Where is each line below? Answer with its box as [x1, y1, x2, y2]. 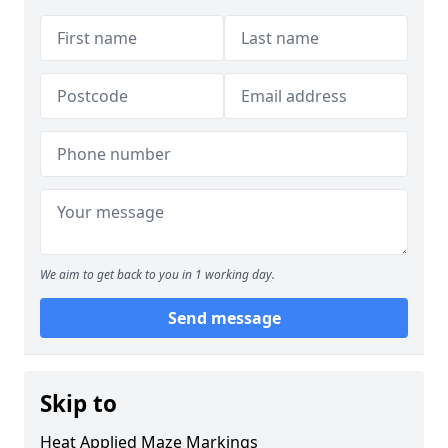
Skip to [40, 388, 117, 419]
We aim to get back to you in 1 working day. [40, 266, 275, 283]
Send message [167, 307, 281, 329]
